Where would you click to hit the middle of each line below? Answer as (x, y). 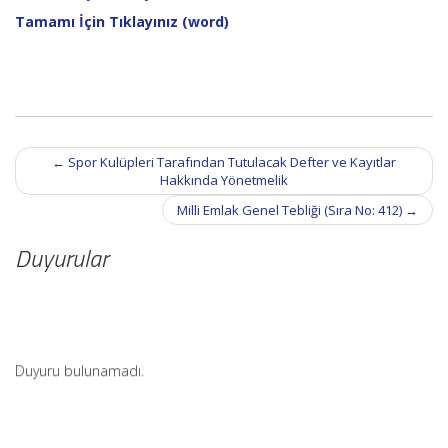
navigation (52, 179)
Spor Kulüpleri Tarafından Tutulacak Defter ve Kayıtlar (230, 162)
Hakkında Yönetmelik (224, 180)
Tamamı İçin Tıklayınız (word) (122, 21)
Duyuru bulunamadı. (79, 363)
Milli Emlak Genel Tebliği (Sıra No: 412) (291, 210)
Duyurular (61, 258)
